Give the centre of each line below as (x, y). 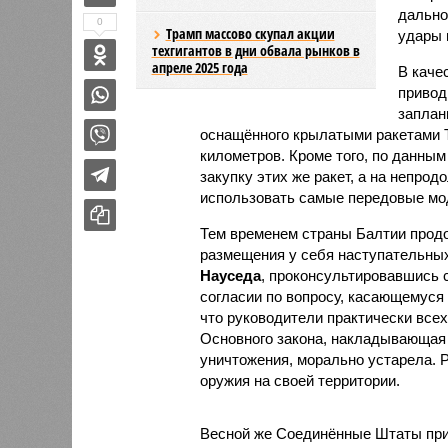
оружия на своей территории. (299, 380)
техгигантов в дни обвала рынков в (255, 50)
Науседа (230, 275)
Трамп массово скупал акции (250, 33)
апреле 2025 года (199, 67)
